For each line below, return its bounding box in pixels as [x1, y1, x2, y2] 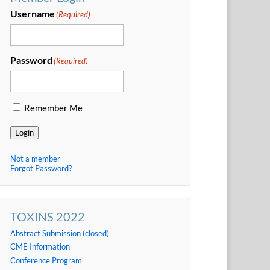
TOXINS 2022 [10, 209, 85, 224]
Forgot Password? [10, 163, 72, 173]
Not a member [10, 153, 60, 163]
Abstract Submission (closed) [10, 228, 109, 238]
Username [10, 7, 55, 19]
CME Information [10, 242, 70, 252]
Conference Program [10, 255, 82, 265]
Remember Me [24, 102, 83, 113]
